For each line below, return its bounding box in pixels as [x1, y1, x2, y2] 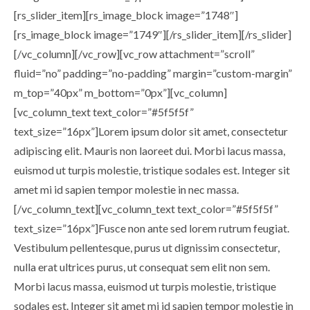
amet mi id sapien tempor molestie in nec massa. [14, 183, 239, 196]
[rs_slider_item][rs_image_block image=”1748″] [14, 8, 238, 21]
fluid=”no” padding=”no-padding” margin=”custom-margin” [14, 66, 292, 80]
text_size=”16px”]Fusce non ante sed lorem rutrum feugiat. [14, 221, 289, 235]
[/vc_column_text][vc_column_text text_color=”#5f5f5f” [14, 202, 278, 215]
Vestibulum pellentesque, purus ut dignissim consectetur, [14, 241, 280, 254]
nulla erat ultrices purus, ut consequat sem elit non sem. [14, 260, 270, 273]
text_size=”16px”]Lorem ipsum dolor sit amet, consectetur [14, 125, 288, 138]
